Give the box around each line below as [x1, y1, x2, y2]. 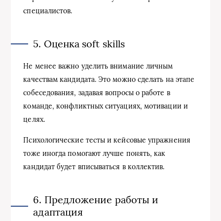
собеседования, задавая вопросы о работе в [23, 88, 170, 97]
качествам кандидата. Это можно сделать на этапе [23, 74, 195, 84]
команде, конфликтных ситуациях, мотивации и [23, 101, 188, 110]
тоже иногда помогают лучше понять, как [23, 148, 166, 158]
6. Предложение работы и [33, 193, 159, 206]
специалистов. [23, 6, 73, 15]
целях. [23, 114, 45, 124]
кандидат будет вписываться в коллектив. [23, 162, 165, 171]
